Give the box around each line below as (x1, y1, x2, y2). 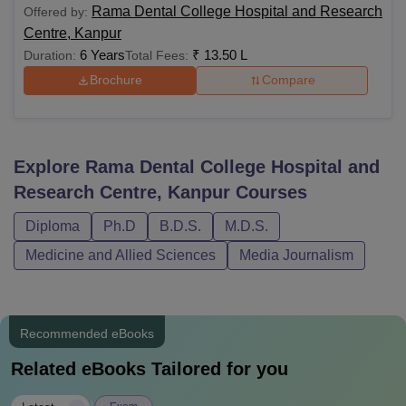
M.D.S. (225, 217, 268, 234)
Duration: (24, 47, 76, 63)
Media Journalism (239, 246, 353, 263)
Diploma (25, 217, 80, 234)
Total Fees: (125, 47, 188, 63)
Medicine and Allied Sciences (25, 246, 216, 263)
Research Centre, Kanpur (14, 181, 230, 202)
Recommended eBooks (20, 325, 154, 341)
